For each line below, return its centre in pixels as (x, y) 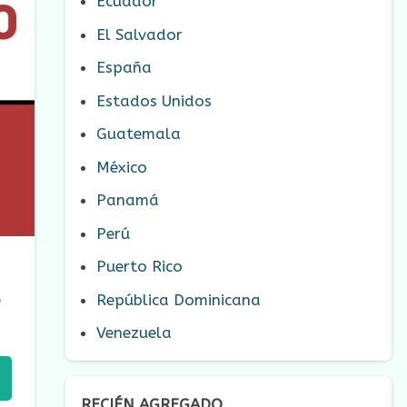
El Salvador (139, 34)
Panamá (128, 200)
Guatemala (139, 134)
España (124, 68)
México (122, 167)
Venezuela (134, 333)
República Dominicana (179, 299)
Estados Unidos (154, 100)
